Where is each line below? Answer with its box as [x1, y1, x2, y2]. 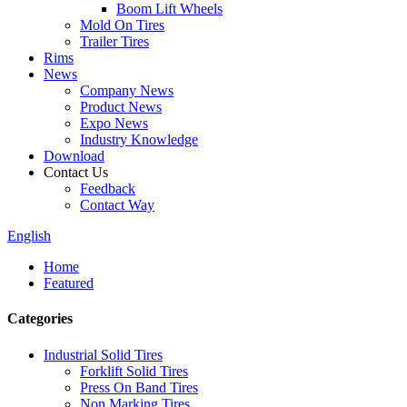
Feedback [80, 181, 135, 196]
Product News [80, 99, 162, 114]
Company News [80, 83, 174, 98]
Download [44, 148, 104, 164]
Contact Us [44, 164, 108, 180]
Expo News [80, 115, 148, 131]
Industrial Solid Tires [44, 346, 163, 362]
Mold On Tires [80, 17, 164, 33]
